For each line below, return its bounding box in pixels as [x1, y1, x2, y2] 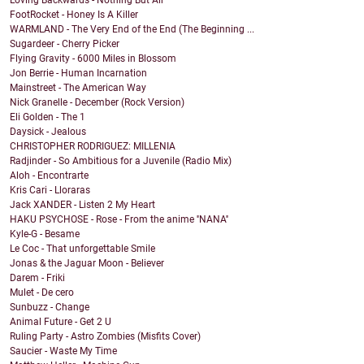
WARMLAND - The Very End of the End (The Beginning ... [10, 24, 254, 36]
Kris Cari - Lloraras [10, 184, 90, 197]
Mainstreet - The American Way [10, 82, 146, 94]
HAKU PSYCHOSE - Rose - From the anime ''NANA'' [10, 214, 228, 226]
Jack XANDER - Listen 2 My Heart [10, 199, 155, 211]
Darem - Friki [10, 272, 65, 284]
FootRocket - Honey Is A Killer [10, 9, 138, 21]
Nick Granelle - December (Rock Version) [10, 97, 184, 109]
